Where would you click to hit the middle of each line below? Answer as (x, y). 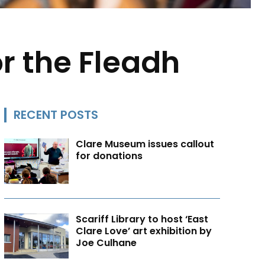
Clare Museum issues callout (145, 144)
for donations (109, 156)
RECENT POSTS (56, 115)
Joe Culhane (106, 243)
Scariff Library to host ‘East (142, 219)
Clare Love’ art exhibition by (144, 231)
